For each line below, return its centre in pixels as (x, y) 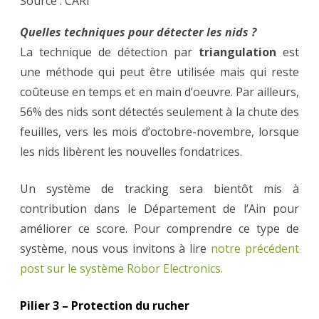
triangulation (237, 52)
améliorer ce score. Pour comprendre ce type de (159, 228)
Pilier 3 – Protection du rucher (105, 305)
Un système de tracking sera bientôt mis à (159, 188)
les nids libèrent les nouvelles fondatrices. (131, 151)
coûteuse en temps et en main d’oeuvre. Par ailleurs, (159, 91)
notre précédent (253, 248)
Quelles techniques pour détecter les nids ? (138, 32)
